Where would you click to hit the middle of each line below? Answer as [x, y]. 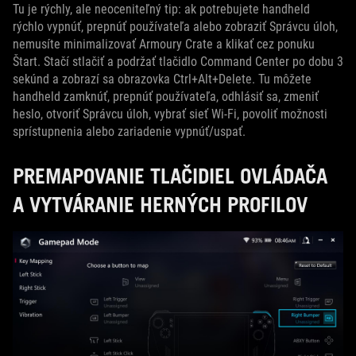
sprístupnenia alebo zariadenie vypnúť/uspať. [129, 132]
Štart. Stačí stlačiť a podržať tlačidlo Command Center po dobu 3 [178, 62]
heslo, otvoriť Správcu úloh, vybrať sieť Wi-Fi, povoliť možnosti [170, 114]
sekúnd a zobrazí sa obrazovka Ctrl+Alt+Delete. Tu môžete [162, 79]
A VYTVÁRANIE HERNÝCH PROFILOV [160, 205]
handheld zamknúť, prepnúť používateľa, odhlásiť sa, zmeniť [166, 97]
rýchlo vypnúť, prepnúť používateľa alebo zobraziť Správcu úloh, [175, 27]
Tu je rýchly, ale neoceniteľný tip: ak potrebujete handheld [161, 10]
